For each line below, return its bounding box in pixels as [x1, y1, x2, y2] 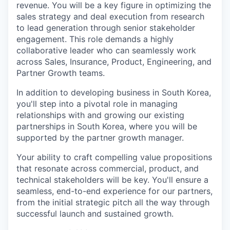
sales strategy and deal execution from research [16, 11, 204, 22]
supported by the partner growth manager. [16, 132, 184, 143]
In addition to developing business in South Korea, [16, 87, 211, 98]
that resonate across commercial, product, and [16, 163, 199, 174]
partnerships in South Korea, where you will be [16, 121, 197, 131]
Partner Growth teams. [16, 68, 105, 78]
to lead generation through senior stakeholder [16, 23, 195, 33]
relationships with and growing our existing [16, 110, 184, 120]
